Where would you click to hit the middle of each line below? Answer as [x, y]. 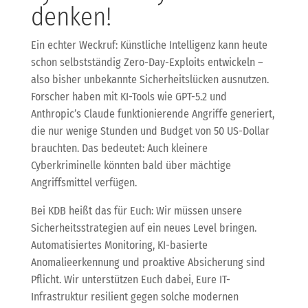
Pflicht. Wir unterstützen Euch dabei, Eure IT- [130, 279]
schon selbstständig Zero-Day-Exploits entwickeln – [147, 62]
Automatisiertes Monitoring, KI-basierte [119, 245]
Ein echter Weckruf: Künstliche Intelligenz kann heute [149, 45]
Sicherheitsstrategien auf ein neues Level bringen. [143, 228]
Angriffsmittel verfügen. [84, 182]
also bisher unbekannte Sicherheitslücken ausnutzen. [150, 79]
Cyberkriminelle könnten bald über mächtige [131, 165]
